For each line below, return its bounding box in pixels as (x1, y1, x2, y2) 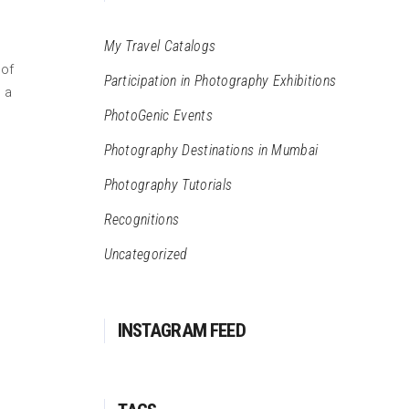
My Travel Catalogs (103, 37, 216, 55)
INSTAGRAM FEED (117, 320, 246, 341)
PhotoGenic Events (103, 107, 213, 124)
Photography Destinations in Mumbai (103, 142, 319, 159)
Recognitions (103, 211, 180, 228)
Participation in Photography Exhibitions (103, 72, 337, 89)
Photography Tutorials (103, 176, 233, 194)
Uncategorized (103, 246, 188, 263)
